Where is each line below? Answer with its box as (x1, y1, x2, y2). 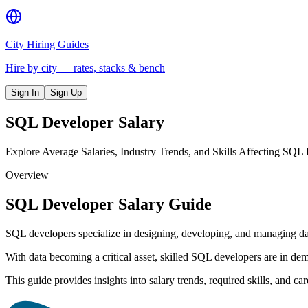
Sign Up (50, 87, 82, 98)
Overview (5, 168, 49, 181)
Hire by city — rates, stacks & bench (5, 62, 165, 74)
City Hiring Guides (5, 38, 89, 50)
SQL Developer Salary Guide (5, 195, 212, 213)
